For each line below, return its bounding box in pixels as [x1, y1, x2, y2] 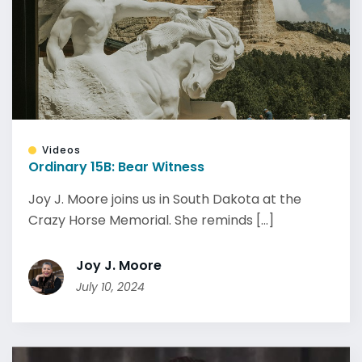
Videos [42, 143, 81, 157]
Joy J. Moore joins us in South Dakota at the [28, 190, 301, 208]
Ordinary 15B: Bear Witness [28, 158, 204, 176]
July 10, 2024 [76, 279, 145, 295]
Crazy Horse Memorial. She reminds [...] [28, 211, 274, 229]
